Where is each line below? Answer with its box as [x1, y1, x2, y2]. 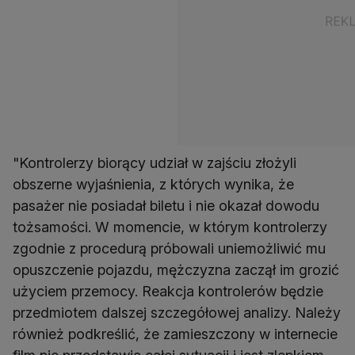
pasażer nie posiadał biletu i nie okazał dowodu [13, 197, 319, 215]
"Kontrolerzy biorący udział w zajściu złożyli [13, 155, 296, 172]
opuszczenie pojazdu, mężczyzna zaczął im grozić [13, 261, 339, 279]
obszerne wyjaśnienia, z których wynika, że [13, 176, 294, 193]
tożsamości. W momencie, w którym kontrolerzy [13, 219, 327, 236]
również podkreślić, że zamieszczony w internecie [13, 326, 338, 343]
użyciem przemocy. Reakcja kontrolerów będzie [13, 283, 323, 300]
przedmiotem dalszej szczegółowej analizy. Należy [13, 304, 341, 322]
